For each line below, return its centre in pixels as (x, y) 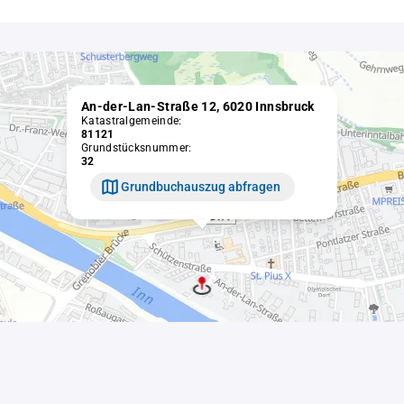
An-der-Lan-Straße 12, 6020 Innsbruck (198, 107)
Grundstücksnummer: (137, 148)
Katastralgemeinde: (132, 121)
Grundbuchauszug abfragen (201, 186)
